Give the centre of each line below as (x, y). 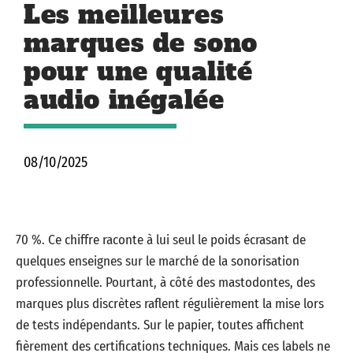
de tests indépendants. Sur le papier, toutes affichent (160, 325)
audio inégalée (124, 100)
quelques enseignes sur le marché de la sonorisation (158, 261)
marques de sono (141, 43)
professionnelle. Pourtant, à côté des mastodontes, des (165, 282)
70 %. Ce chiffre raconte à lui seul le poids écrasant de (161, 240)
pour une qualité (138, 72)
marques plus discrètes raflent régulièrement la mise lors (170, 304)
